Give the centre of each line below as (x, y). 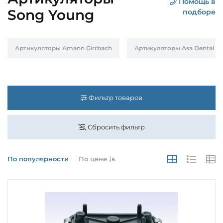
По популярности (38, 159)
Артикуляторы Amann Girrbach (63, 48)
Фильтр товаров (115, 97)
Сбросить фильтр (115, 127)
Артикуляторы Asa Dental (174, 48)
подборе (199, 12)
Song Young (51, 15)
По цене (94, 159)
